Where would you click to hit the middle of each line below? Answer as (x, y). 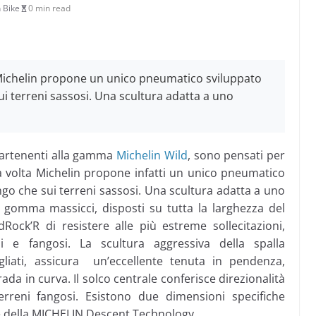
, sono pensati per (236, 155)
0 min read (49, 8)
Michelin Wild (152, 155)
